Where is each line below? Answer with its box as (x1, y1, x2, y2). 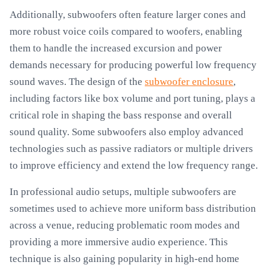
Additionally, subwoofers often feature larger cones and (10, 9, 246, 20)
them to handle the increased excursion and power (10, 42, 222, 54)
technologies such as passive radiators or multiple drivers (10, 143, 253, 154)
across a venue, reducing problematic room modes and (10, 220, 240, 231)
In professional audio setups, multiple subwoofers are (10, 186, 236, 197)
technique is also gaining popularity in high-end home (10, 253, 239, 264)
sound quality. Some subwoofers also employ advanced (10, 126, 243, 138)
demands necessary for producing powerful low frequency (10, 59, 257, 71)
